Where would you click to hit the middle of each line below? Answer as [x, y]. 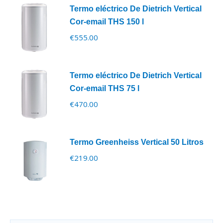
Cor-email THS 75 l [105, 89]
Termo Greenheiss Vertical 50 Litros [137, 142]
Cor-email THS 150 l [107, 22]
